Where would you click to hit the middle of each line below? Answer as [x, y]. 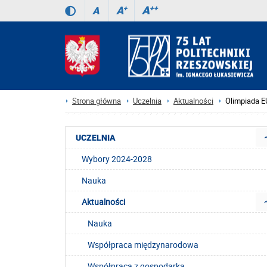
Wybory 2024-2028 [117, 159]
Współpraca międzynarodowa [143, 245]
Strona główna [97, 101]
